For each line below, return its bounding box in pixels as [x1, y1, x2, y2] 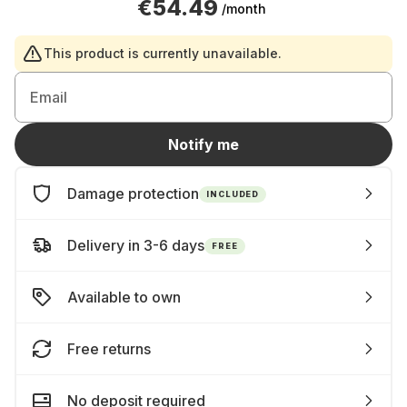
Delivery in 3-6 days [67, 236, 204, 254]
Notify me [168, 135, 239, 154]
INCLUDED [206, 188, 260, 199]
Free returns [67, 340, 151, 358]
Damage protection [67, 184, 199, 203]
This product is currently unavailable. [44, 45, 282, 61]
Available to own [67, 288, 181, 306]
